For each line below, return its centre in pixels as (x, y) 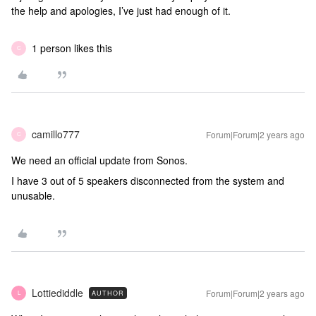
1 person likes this (72, 48)
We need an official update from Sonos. (99, 160)
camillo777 (56, 134)
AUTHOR (108, 293)
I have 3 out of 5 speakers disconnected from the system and (148, 180)
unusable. (33, 195)
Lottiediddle (57, 292)
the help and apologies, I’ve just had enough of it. (121, 10)
